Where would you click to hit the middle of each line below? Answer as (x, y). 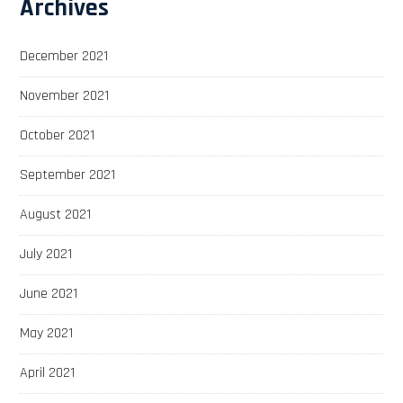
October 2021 (58, 135)
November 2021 (65, 95)
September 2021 (68, 175)
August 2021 (56, 214)
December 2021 (64, 56)
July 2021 (46, 254)
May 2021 (47, 333)
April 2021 (48, 372)
